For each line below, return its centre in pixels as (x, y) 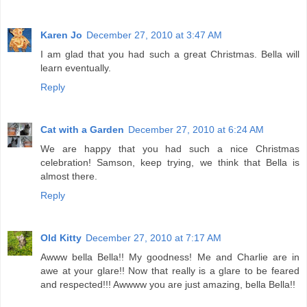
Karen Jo (61, 35)
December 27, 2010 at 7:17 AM (153, 238)
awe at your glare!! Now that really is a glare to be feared (170, 271)
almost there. (69, 176)
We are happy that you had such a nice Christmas (170, 149)
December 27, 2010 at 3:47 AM (154, 35)
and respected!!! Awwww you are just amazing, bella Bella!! (168, 285)
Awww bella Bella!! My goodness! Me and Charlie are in (170, 257)
